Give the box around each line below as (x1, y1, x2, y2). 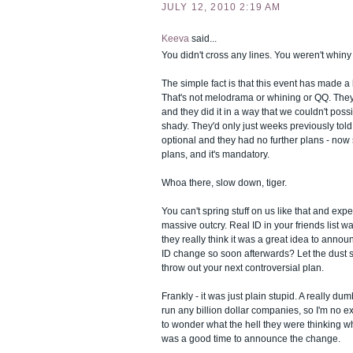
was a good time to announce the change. (162, 333, 340, 344)
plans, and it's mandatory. (162, 149, 269, 160)
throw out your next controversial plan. (162, 262, 324, 273)
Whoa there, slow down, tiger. (162, 177, 287, 188)
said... (189, 33, 217, 45)
